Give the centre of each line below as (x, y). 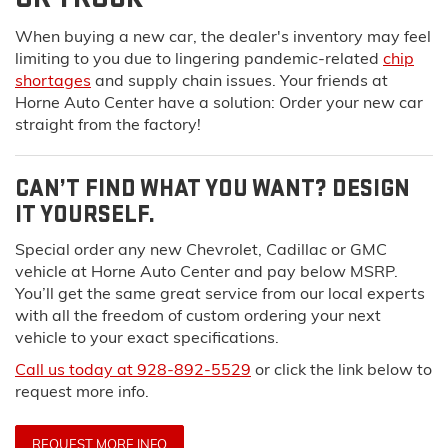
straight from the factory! (108, 123)
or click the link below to (341, 368)
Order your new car (351, 101)
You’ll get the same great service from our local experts (220, 292)
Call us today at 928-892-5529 (133, 368)
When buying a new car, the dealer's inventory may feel (223, 35)
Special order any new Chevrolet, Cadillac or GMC (201, 248)
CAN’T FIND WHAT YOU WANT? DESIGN (212, 188)
